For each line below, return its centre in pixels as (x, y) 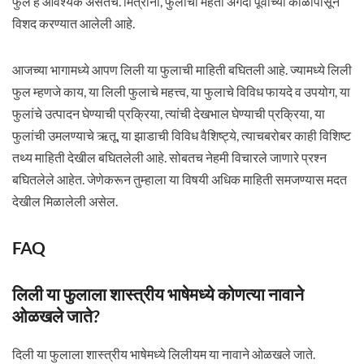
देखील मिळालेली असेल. (65, 201)
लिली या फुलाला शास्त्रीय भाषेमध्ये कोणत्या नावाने (158, 294)
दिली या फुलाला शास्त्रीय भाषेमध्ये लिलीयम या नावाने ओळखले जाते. (163, 354)
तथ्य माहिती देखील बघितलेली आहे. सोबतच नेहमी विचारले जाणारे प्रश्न (169, 157)
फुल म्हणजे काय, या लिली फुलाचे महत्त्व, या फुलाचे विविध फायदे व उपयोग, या (181, 91)
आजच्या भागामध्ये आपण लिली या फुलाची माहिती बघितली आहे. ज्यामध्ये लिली (182, 69)
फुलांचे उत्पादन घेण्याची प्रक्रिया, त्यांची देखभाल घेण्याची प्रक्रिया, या (168, 113)
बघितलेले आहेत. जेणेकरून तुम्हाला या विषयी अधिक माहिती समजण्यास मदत (179, 179)
